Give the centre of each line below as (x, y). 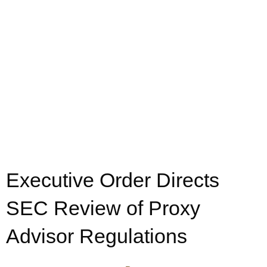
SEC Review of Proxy (103, 208)
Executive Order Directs (113, 180)
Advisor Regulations (97, 236)
